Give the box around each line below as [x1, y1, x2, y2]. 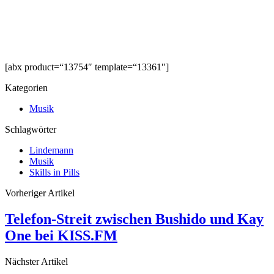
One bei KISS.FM [5, 228, 117, 244]
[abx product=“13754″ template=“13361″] [5, 62, 169, 73]
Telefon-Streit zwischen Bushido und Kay [5, 211, 264, 228]
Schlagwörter [5, 124, 56, 135]
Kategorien [5, 83, 48, 94]
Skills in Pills [29, 167, 80, 178]
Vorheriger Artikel [5, 188, 75, 199]
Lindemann [29, 145, 73, 156]
